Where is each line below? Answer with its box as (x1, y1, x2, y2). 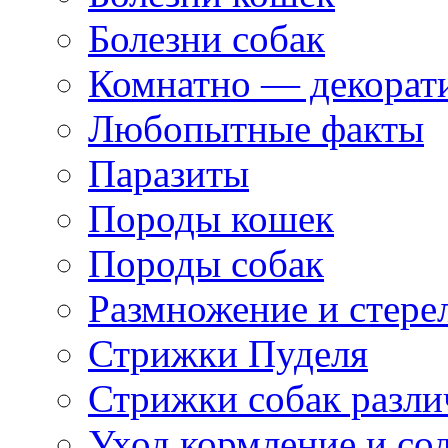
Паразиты (88, 151, 249, 195)
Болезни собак (88, 16, 325, 60)
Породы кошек (88, 196, 334, 240)
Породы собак (88, 241, 324, 285)
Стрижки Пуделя (88, 331, 368, 375)
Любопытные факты (88, 106, 424, 150)
